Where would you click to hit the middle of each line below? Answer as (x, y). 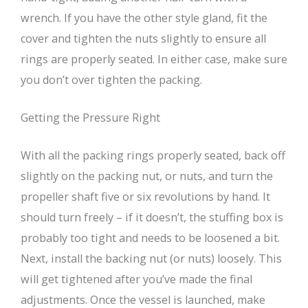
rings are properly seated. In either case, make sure (154, 59)
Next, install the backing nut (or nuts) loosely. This (151, 259)
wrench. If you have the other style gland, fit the (144, 18)
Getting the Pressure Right (90, 118)
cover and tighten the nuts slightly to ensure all (143, 39)
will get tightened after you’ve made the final (136, 279)
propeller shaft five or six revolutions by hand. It (145, 197)
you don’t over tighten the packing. (111, 80)
